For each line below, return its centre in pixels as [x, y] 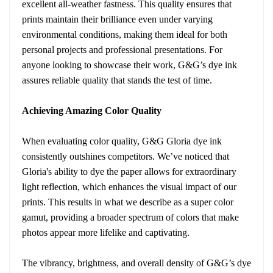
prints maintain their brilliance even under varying [117, 19]
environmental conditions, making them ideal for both [125, 34]
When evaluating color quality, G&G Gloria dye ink [122, 141]
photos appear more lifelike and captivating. [106, 232]
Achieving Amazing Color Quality [92, 110]
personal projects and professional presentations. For [122, 49]
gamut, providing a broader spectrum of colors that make [130, 217]
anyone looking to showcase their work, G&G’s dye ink [129, 65]
